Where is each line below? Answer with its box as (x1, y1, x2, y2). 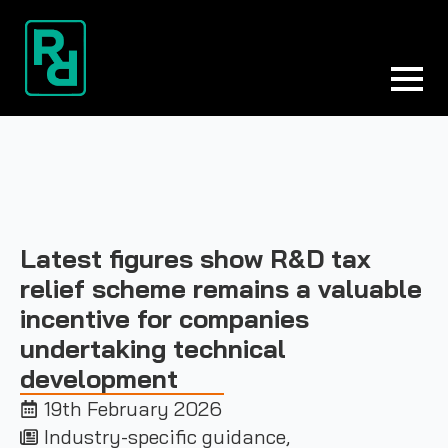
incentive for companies (20, 302, 309, 334)
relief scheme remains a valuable (20, 272, 422, 304)
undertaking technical (20, 332, 286, 364)
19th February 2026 (44, 396, 222, 421)
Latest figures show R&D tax (20, 242, 371, 274)
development (20, 362, 185, 394)
